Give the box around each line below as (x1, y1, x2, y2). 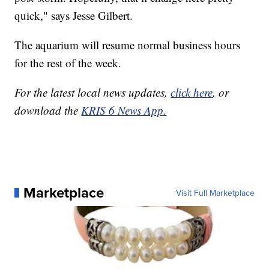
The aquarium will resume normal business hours (14, 37, 241, 53)
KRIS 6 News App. (81, 103, 167, 118)
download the (14, 103, 82, 118)
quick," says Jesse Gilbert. (14, 8, 133, 23)
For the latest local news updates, (14, 85, 171, 100)
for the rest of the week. (14, 55, 122, 71)
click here (171, 85, 213, 100)
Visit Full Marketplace (175, 187, 255, 199)
